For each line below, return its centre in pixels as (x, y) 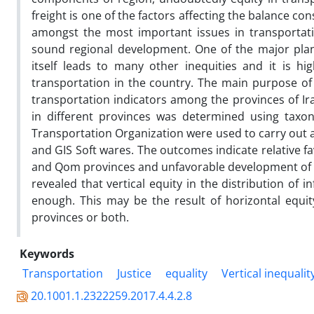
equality (186, 273)
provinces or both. (80, 217)
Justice (134, 273)
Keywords (47, 253)
